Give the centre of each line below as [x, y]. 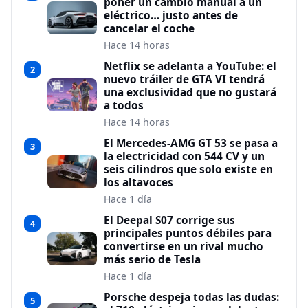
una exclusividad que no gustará [190, 92]
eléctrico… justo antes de [171, 15]
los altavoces [139, 183]
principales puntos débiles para [188, 233]
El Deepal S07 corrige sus [169, 220]
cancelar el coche [149, 29]
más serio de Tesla [152, 260]
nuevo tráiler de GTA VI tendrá [184, 79]
